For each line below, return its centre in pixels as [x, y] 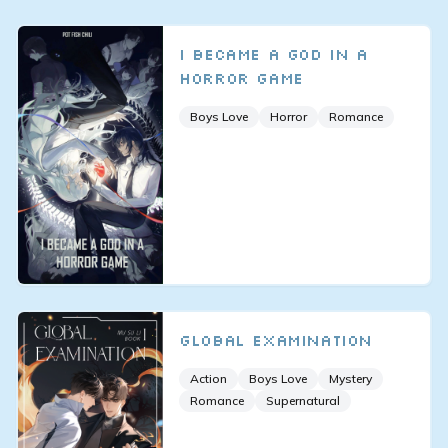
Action [209, 378]
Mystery [351, 378]
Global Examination [275, 339]
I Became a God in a [273, 54]
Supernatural [303, 400]
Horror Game [241, 78]
